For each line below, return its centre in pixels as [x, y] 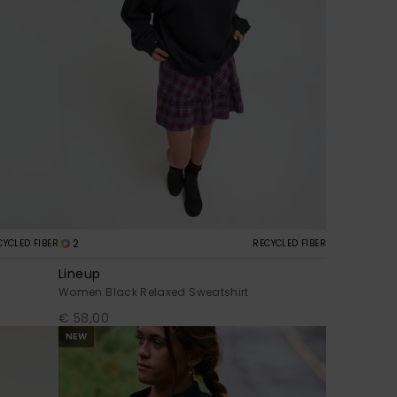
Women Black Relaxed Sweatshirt [154, 292]
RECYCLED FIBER [289, 243]
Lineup [80, 273]
